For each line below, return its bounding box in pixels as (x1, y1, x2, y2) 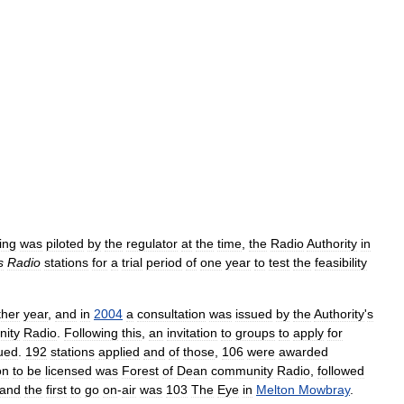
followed (317, 363, 364, 378)
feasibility (315, 255, 367, 270)
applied (98, 344, 140, 359)
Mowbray (298, 382, 350, 397)
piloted (46, 236, 84, 251)
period (146, 255, 182, 270)
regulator (126, 236, 178, 251)
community (211, 363, 273, 378)
